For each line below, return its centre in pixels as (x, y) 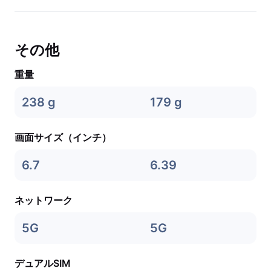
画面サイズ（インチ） (63, 137)
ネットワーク (44, 200)
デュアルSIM (43, 263)
